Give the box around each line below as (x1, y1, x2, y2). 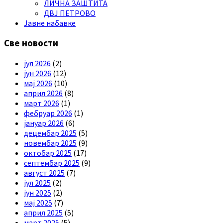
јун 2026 (24, 68, 51, 78)
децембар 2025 (24, 127, 77, 138)
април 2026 (24, 88, 63, 98)
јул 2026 (24, 58, 51, 68)
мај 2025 (24, 197, 52, 208)
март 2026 (24, 98, 59, 108)
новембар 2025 (24, 137, 77, 148)
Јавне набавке (24, 18, 76, 28)
